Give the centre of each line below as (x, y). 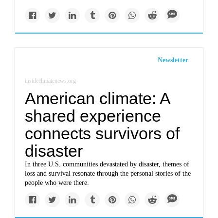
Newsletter (173, 60)
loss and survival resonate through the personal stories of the (108, 173)
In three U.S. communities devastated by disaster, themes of (107, 164)
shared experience (93, 116)
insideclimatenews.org (51, 81)
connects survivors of (102, 133)
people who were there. (57, 183)
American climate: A (98, 98)
